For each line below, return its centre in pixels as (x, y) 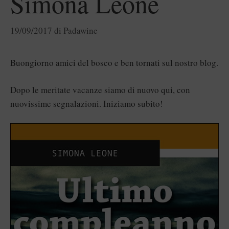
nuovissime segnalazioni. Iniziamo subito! (87, 103)
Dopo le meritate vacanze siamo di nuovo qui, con (100, 89)
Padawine (81, 30)
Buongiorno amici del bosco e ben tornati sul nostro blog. (114, 63)
